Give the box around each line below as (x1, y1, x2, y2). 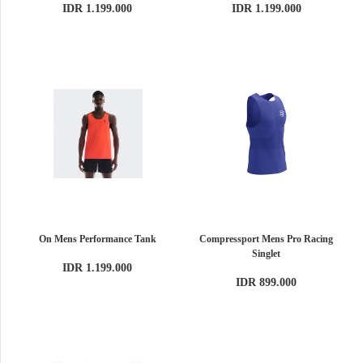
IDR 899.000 (236, 275, 297, 288)
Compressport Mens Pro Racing (199, 233, 334, 245)
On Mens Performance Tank (38, 233, 156, 245)
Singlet (252, 247, 281, 259)
